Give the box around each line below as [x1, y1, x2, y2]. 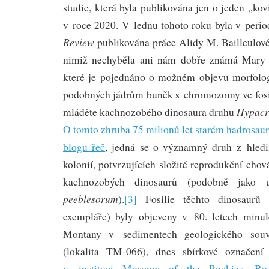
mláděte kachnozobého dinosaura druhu [63, 104, 237, 119]
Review [63, 34, 94, 49]
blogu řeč [63, 139, 106, 154]
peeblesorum [63, 191, 118, 206]
